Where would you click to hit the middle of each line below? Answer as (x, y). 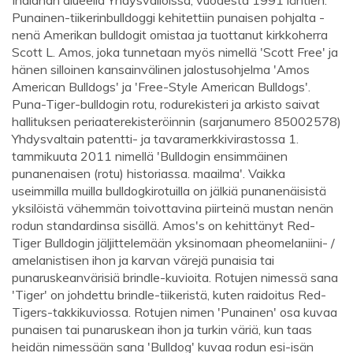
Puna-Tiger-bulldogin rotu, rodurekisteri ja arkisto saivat (166, 104)
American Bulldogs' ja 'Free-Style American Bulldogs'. (161, 87)
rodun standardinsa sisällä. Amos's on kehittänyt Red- (163, 226)
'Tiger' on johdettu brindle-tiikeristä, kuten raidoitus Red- (169, 295)
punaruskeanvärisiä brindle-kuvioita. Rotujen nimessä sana (175, 278)
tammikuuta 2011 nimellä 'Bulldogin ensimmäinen (150, 156)
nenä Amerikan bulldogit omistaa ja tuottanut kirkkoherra (170, 35)
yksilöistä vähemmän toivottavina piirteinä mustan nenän (173, 208)
